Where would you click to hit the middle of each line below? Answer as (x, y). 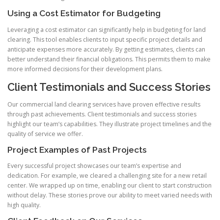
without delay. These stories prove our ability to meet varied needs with (110, 195)
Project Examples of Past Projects (77, 150)
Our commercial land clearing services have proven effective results (104, 104)
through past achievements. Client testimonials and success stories (102, 114)
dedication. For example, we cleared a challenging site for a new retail (107, 176)
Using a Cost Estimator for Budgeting (84, 14)
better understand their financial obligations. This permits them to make (109, 59)
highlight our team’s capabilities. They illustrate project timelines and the (110, 124)
